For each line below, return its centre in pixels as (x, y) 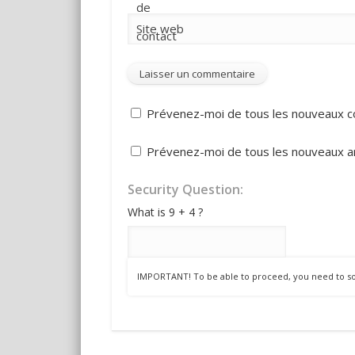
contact (156, 35)
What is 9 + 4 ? (165, 212)
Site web (160, 29)
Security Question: (185, 190)
